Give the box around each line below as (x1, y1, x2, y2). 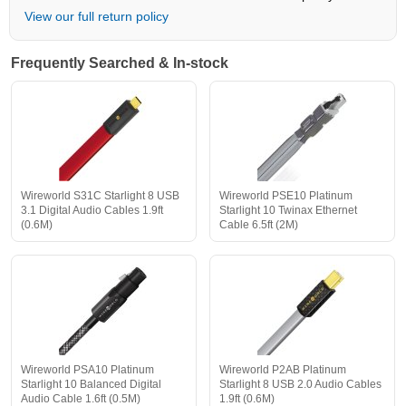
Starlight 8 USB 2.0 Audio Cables (219, 378, 382, 391)
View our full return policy (24, 9, 169, 24)
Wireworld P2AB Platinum (219, 363, 346, 377)
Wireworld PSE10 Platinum (219, 189, 353, 203)
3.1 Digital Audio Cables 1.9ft (21, 204, 163, 217)
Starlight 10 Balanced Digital (21, 378, 161, 391)
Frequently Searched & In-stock (11, 55, 228, 72)
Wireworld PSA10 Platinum (21, 363, 154, 377)
